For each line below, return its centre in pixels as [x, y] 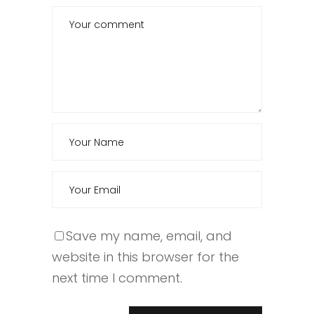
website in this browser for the [145, 257]
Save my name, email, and [149, 236]
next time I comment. [117, 278]
